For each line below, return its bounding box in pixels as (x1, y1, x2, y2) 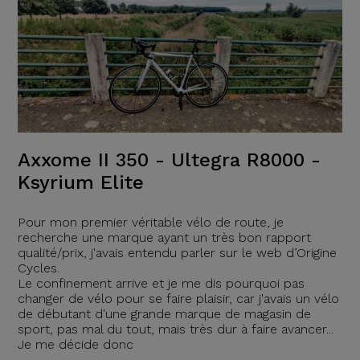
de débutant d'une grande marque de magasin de (17, 306, 311, 322)
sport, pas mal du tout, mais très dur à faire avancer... (17, 321, 333, 337)
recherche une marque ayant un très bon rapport (17, 230, 311, 246)
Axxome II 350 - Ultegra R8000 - (17, 149, 321, 172)
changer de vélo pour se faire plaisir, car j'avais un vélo (17, 291, 339, 307)
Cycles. (17, 260, 59, 276)
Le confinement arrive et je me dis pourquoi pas (17, 276, 305, 292)
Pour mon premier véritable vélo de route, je (17, 215, 284, 231)
